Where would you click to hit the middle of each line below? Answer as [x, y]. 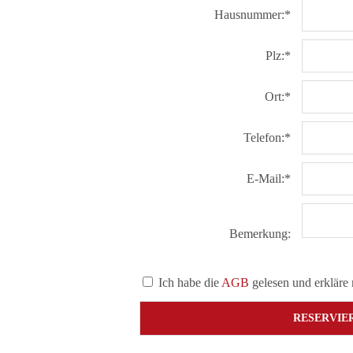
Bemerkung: [262, 234]
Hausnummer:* [254, 15]
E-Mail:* [270, 178]
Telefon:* [269, 137]
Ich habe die [188, 282]
